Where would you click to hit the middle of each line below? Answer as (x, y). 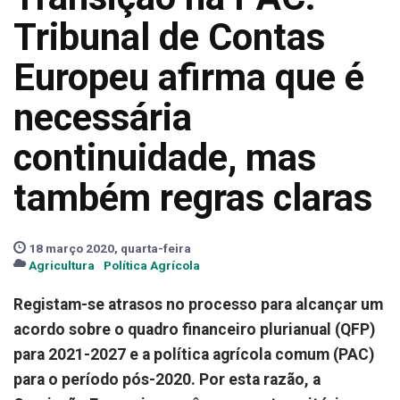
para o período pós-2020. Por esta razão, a (167, 379)
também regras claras (193, 198)
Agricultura (62, 265)
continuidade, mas (165, 158)
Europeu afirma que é (189, 77)
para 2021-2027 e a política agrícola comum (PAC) (194, 354)
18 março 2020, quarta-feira (108, 248)
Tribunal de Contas (169, 37)
